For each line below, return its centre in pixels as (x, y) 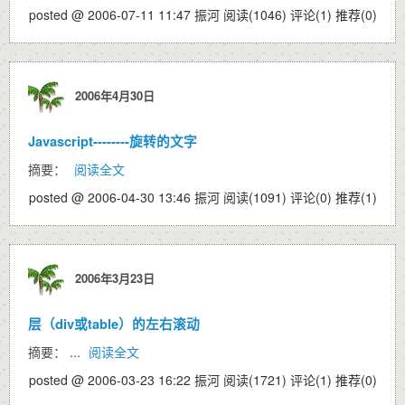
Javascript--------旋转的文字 (113, 141)
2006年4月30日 (111, 95)
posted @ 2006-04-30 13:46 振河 (126, 197)
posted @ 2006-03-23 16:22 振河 (126, 380)
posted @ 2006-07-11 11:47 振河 (126, 14)
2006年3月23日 (111, 278)
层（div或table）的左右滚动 (114, 324)
